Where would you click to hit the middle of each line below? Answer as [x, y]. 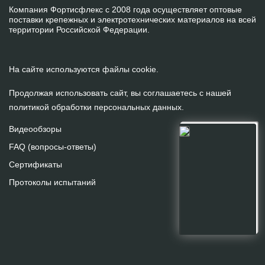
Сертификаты [35, 165]
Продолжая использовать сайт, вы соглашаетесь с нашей [120, 93]
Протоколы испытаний [52, 182]
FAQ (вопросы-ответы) [53, 146]
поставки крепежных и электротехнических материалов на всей [132, 20]
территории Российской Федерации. [79, 30]
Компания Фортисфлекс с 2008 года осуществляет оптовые [125, 9]
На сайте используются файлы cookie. [84, 69]
